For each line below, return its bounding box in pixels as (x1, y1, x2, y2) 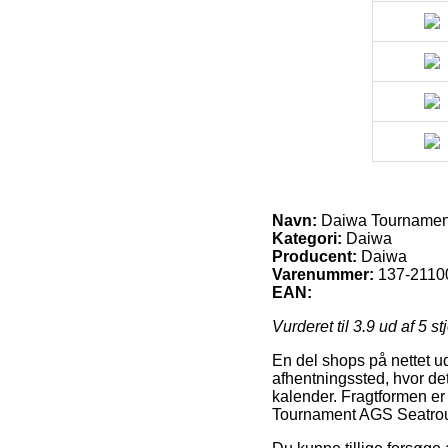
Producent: (272, 248, 357, 266)
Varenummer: (272, 266, 374, 284)
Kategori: (272, 230, 342, 248)
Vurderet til (272, 318, 353, 336)
